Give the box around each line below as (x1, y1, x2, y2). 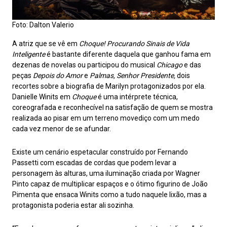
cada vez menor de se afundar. (12, 125, 111, 133)
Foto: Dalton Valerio (12, 21, 74, 29)
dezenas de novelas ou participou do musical (12, 61, 157, 69)
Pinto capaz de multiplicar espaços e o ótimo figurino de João (12, 180, 208, 188)
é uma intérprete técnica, (96, 93, 178, 101)
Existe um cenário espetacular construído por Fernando (12, 148, 188, 157)
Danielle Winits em (12, 93, 72, 101)
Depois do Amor (33, 71, 83, 80)
